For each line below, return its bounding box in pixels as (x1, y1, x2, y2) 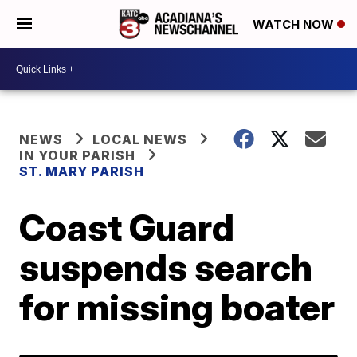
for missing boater (19, 284, 335, 329)
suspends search (19, 245, 313, 289)
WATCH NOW (253, 17, 337, 33)
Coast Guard (19, 205, 235, 249)
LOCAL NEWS (92, 131, 188, 147)
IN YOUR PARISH (19, 147, 136, 163)
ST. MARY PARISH (19, 163, 145, 179)
